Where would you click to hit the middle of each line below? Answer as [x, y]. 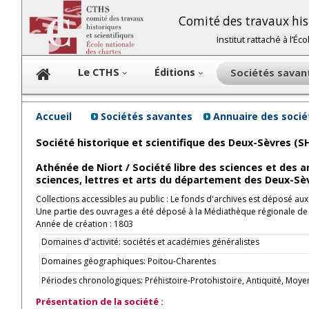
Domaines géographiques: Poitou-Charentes [129, 261]
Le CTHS [100, 72]
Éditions [176, 72]
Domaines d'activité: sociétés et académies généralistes [150, 242]
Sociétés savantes [147, 116]
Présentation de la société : [100, 301]
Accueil [54, 116]
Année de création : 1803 [84, 224]
